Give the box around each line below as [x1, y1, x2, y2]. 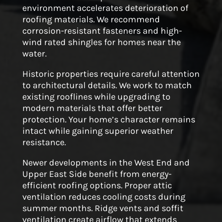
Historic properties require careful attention [22, 68, 200, 79]
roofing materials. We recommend [22, 13, 160, 25]
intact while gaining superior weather [22, 125, 173, 136]
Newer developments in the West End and [22, 157, 190, 168]
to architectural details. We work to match [22, 79, 192, 91]
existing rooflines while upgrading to [22, 91, 170, 102]
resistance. [22, 136, 66, 148]
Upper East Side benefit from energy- [22, 168, 171, 179]
